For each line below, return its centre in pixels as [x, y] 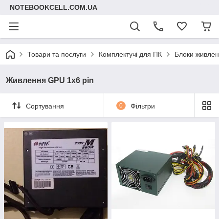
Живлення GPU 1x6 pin [50, 80]
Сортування [45, 106]
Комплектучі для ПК [130, 54]
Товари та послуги [57, 54]
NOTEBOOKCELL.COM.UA [54, 7]
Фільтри [142, 106]
